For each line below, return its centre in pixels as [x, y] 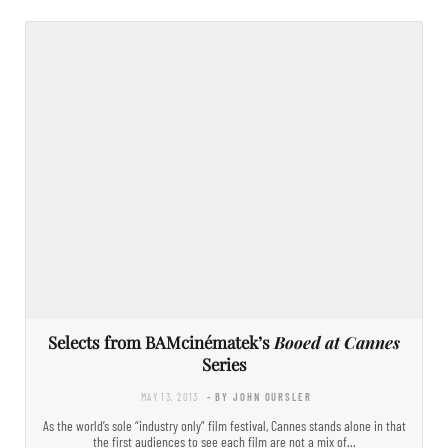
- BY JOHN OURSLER [259, 396]
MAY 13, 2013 [170, 396]
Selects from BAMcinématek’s [161, 341]
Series [224, 363]
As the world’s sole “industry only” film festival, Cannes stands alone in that [224, 425]
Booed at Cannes [337, 341]
